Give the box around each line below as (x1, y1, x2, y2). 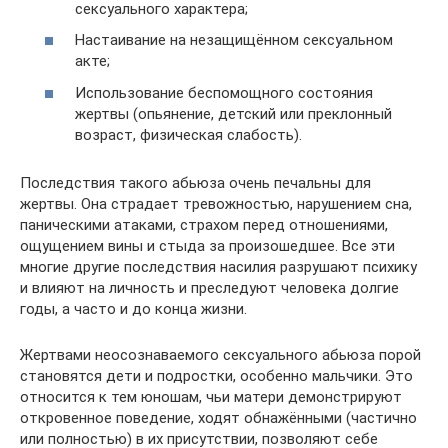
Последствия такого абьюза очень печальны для (20, 173, 371, 192)
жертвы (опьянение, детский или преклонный (75, 104, 392, 123)
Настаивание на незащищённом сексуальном (75, 31, 393, 50)
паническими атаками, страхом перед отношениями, (20, 215, 388, 234)
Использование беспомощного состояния (75, 83, 373, 102)
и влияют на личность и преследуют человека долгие (20, 278, 399, 297)
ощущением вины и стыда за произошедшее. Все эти (20, 236, 395, 255)
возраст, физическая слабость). (75, 125, 302, 144)
